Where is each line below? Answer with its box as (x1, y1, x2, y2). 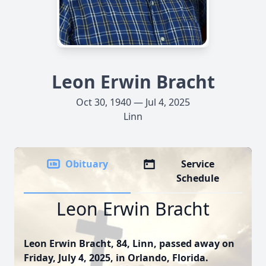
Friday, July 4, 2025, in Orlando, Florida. (24, 251, 208, 264)
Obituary (65, 157, 108, 170)
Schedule (176, 172, 220, 185)
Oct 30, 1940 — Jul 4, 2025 (76, 96, 190, 109)
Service (181, 157, 215, 170)
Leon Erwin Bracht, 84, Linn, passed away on (24, 237, 235, 250)
